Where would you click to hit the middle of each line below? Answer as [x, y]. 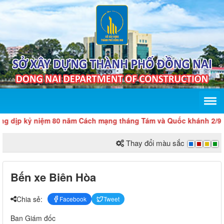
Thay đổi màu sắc [155, 143]
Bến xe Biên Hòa [53, 177]
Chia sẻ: [29, 199]
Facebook [73, 199]
